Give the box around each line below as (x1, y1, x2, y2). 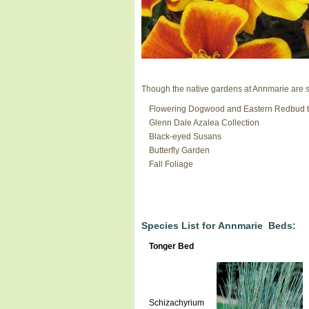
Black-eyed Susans (148, 131, 221, 141)
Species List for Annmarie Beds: (141, 219, 296, 231)
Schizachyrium (148, 297, 204, 308)
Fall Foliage (148, 159, 193, 169)
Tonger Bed (148, 241, 194, 251)
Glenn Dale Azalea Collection (148, 117, 259, 128)
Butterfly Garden (148, 145, 210, 155)
